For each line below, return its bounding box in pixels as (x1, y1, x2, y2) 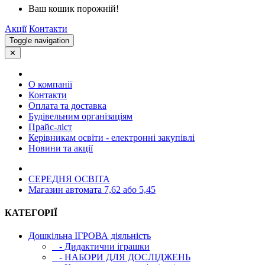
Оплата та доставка (28, 100, 106, 111)
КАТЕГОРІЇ (5, 207, 57, 218)
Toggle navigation (9, 35, 69, 45)
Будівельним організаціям (28, 111, 132, 121)
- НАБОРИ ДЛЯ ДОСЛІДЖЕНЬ (52, 252, 190, 263)
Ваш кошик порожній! (28, 3, 119, 14)
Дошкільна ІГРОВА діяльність (28, 231, 151, 241)
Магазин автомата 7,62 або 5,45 (28, 184, 156, 195)
